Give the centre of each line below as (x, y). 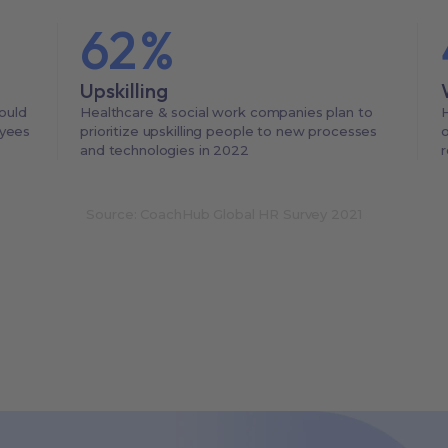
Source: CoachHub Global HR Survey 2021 (224, 213)
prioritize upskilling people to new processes (229, 131)
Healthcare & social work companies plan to (226, 112)
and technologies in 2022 (164, 150)
